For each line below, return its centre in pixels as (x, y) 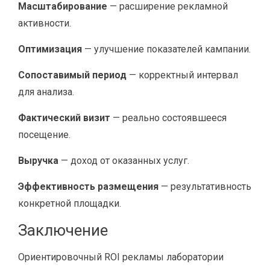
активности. (45, 23)
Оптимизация (50, 49)
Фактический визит (64, 118)
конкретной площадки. (70, 203)
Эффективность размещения (88, 187)
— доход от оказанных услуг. (124, 161)
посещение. (44, 135)
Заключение (63, 230)
